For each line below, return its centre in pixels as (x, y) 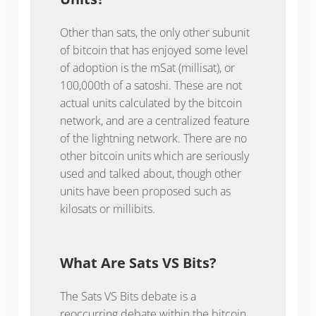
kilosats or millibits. (107, 209)
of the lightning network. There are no (153, 138)
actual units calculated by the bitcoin (151, 103)
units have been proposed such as (145, 191)
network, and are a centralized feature (154, 121)
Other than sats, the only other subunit (154, 32)
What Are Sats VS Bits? (138, 263)
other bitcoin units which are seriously (154, 156)
